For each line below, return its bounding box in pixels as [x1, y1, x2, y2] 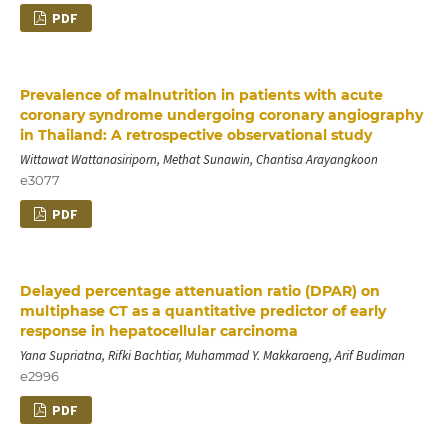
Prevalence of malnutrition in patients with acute [19, 85, 383, 104]
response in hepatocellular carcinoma [19, 321, 298, 340]
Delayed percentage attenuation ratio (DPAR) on [19, 281, 380, 300]
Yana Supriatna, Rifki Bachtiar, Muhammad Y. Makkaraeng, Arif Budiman [19, 346, 405, 364]
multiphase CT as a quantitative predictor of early [19, 301, 386, 320]
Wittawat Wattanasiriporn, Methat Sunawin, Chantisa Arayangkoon [19, 150, 378, 168]
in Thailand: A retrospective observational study [19, 125, 372, 144]
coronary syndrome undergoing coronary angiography [19, 105, 423, 124]
